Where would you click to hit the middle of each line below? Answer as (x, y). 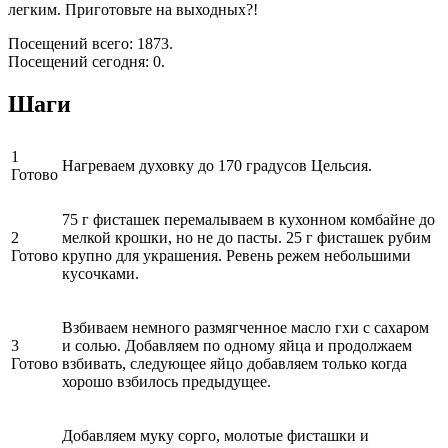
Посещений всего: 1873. (90, 43)
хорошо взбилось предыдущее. (166, 381)
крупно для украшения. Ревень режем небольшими (236, 255)
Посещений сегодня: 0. (86, 61)
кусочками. (100, 273)
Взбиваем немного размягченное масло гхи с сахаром (245, 327)
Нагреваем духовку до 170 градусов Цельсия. (217, 165)
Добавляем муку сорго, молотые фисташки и (215, 435)
